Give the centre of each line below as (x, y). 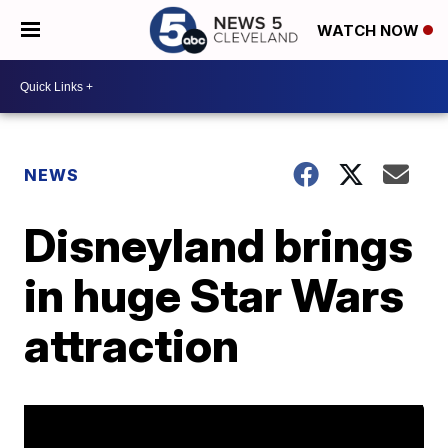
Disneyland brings (219, 245)
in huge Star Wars (214, 295)
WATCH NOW (370, 31)
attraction (132, 345)
